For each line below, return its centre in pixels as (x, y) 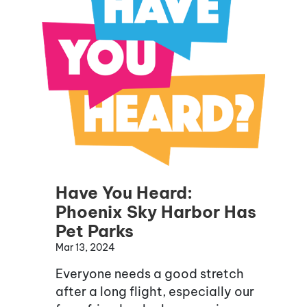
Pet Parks (95, 231)
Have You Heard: (124, 193)
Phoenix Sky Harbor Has (156, 212)
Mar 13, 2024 (85, 248)
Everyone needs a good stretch (150, 274)
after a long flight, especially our (155, 292)
